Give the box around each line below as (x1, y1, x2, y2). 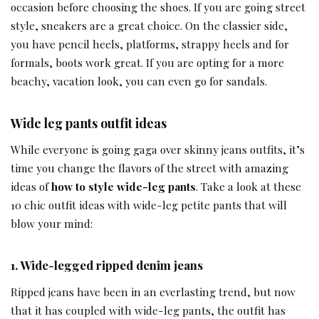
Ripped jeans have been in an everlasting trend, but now (11, 284, 296, 300)
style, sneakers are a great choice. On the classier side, (11, 17, 288, 33)
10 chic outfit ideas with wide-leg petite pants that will (11, 197, 287, 213)
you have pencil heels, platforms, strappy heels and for (11, 36, 289, 51)
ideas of (11, 179, 51, 194)
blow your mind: (11, 216, 93, 231)
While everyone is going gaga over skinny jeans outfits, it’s (11, 142, 305, 157)
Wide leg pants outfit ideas (11, 114, 167, 131)
